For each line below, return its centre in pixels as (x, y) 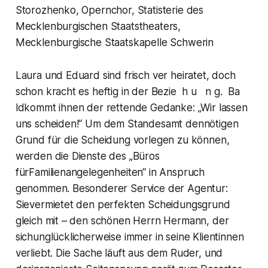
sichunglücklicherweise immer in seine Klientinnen (130, 237)
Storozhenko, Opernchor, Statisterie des (109, 10)
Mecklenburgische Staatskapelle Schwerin (115, 42)
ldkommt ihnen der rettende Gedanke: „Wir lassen (131, 107)
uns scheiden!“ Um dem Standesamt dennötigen (127, 124)
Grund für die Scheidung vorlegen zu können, (122, 140)
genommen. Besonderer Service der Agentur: (121, 188)
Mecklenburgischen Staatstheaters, (98, 26)
